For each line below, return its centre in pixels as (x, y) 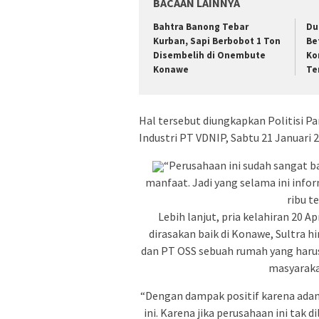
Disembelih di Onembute (209, 56)
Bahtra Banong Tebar (201, 27)
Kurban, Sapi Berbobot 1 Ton (217, 41)
